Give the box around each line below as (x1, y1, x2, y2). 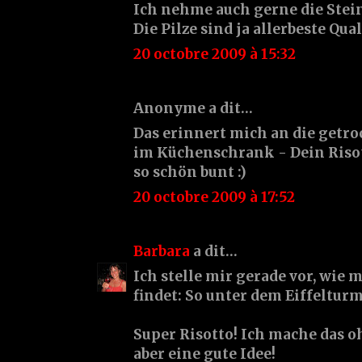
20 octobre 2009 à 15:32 (133, 44, 296, 63)
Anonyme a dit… (133, 99, 253, 117)
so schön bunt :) (133, 162, 246, 181)
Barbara (133, 242, 190, 260)
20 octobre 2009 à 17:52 (133, 187, 295, 206)
